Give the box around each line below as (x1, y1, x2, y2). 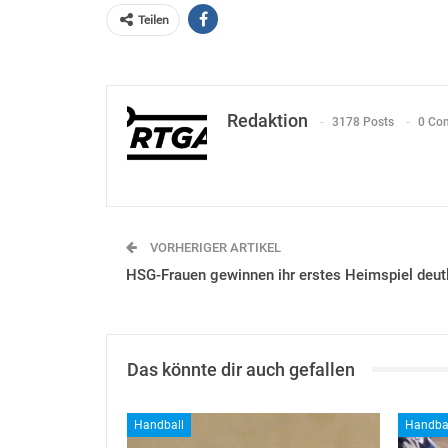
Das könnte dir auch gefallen (127, 358, 355, 380)
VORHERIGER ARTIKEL (147, 239, 281, 255)
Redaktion (227, 109, 308, 131)
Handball (134, 417, 184, 432)
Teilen (138, 11, 169, 27)
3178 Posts (332, 115, 394, 130)
